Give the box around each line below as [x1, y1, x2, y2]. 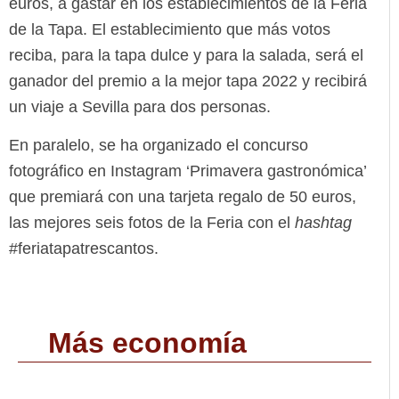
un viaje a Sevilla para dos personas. [9, 97, 271, 116]
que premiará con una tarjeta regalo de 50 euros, [9, 187, 356, 206]
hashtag [295, 213, 352, 232]
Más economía [48, 326, 247, 359]
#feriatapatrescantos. [9, 239, 159, 257]
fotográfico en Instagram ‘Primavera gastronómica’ [9, 161, 366, 180]
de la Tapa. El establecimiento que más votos [9, 20, 330, 38]
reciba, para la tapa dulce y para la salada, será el [9, 45, 363, 64]
